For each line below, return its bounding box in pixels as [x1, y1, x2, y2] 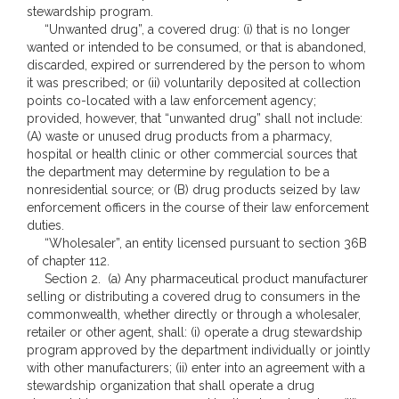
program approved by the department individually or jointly [27, 343, 370, 357]
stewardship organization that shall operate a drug [27, 379, 314, 393]
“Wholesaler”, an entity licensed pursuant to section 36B [27, 236, 367, 250]
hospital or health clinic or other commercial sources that [27, 147, 357, 161]
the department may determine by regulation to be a [27, 165, 330, 179]
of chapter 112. [27, 254, 110, 268]
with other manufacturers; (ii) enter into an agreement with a [27, 361, 365, 375]
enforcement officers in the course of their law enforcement [27, 200, 369, 215]
